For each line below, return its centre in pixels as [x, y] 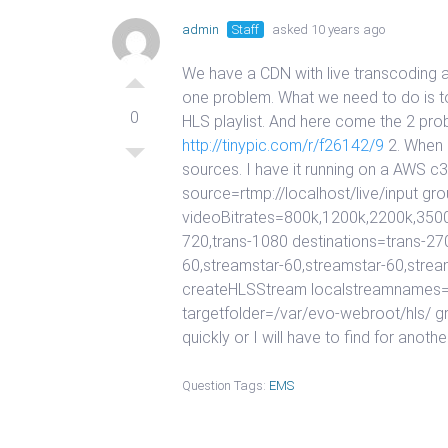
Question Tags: [225, 385]
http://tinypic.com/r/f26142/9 [283, 145]
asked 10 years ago [327, 29]
